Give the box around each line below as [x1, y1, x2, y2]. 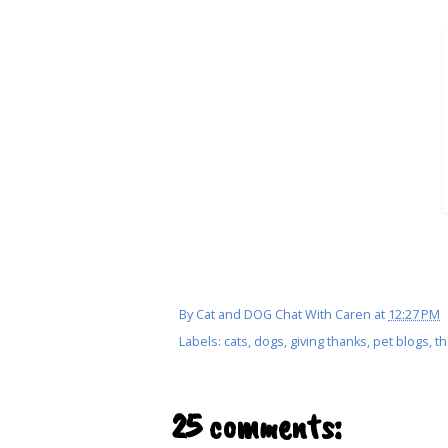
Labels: [179, 333, 224, 351]
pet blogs [373, 333, 429, 351]
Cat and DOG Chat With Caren [196, 306, 371, 324]
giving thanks [290, 333, 367, 351]
